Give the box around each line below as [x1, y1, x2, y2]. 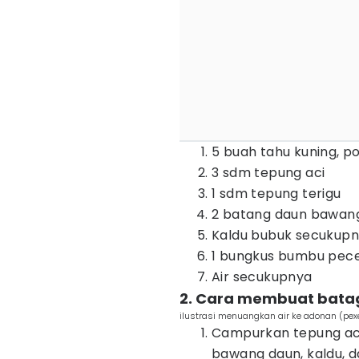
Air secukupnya [212, 268, 313, 286]
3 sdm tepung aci [212, 163, 325, 182]
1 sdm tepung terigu [212, 184, 341, 203]
